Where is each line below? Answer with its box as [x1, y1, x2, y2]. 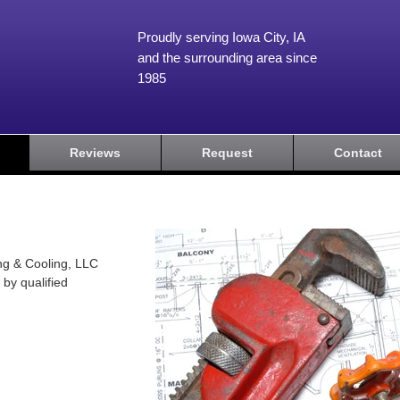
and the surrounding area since [137, 50, 317, 65]
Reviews [70, 146, 121, 160]
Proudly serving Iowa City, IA [137, 29, 304, 45]
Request [202, 146, 253, 160]
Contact [334, 146, 382, 160]
